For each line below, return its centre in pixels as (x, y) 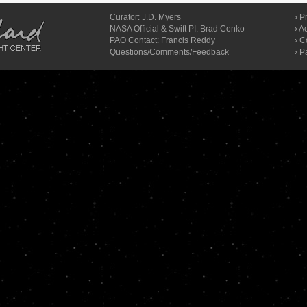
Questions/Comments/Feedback (169, 52)
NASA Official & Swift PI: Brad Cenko (177, 29)
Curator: (126, 17)
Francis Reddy (188, 40)
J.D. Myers (161, 17)
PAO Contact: (135, 40)
